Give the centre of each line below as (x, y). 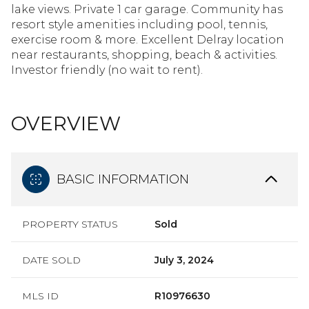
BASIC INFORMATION (123, 179)
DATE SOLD (51, 260)
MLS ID (40, 296)
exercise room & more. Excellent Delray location (148, 40)
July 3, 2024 (184, 260)
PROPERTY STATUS (70, 224)
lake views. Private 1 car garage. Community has (147, 9)
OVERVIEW (66, 123)
